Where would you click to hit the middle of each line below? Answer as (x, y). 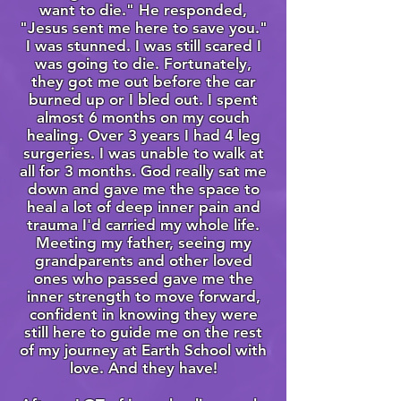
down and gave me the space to (143, 189)
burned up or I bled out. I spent (143, 100)
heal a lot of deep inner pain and (143, 207)
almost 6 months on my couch (143, 118)
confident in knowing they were (143, 315)
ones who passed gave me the (143, 279)
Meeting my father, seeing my (143, 243)
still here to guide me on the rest (143, 333)
